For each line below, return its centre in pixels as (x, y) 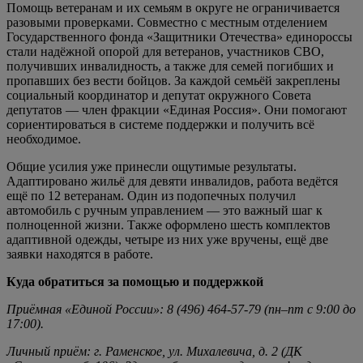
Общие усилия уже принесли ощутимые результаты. (152, 166)
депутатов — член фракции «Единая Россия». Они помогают (177, 109)
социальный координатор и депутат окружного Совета (159, 95)
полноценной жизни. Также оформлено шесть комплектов (169, 224)
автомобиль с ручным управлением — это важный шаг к (164, 210)
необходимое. (44, 139)
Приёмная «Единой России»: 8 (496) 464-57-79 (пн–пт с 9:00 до (181, 309)
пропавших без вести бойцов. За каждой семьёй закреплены (173, 80)
